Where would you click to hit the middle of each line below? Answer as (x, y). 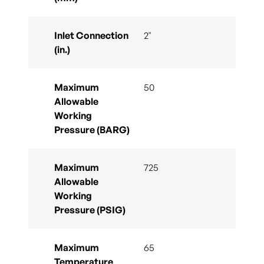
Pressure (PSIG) (90, 210)
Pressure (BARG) (92, 130)
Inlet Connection (91, 36)
